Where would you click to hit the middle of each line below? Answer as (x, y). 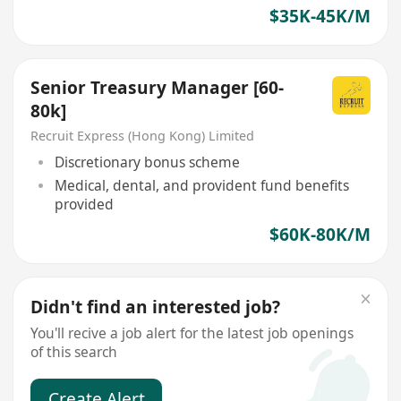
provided (84, 204)
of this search (74, 352)
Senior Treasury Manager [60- (158, 88)
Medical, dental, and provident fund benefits (201, 185)
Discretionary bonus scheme (147, 162)
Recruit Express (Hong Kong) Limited (143, 136)
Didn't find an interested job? (156, 307)
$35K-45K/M (320, 16)
